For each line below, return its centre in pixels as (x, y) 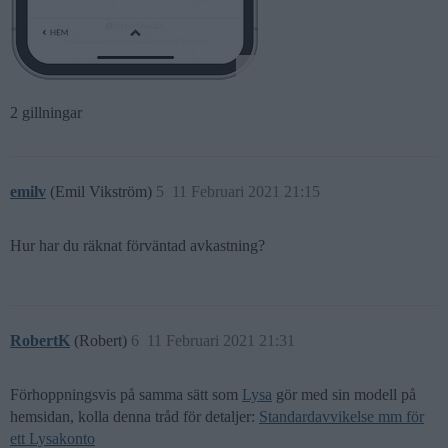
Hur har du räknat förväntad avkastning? (137, 245)
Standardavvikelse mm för (341, 416)
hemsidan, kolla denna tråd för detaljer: (134, 416)
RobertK (40, 340)
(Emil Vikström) (103, 191)
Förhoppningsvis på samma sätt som (126, 394)
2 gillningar (46, 112)
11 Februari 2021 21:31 (221, 340)
